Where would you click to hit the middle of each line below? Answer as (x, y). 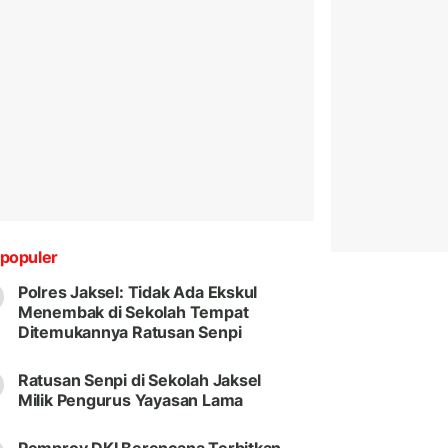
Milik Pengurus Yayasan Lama (130, 400)
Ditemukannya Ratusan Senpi (129, 332)
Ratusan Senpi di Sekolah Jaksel (139, 380)
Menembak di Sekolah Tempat (133, 312)
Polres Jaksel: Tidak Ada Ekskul (137, 292)
